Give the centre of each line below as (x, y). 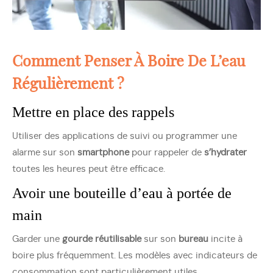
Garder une (37, 239)
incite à (225, 239)
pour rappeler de (167, 153)
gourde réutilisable (102, 239)
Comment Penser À (80, 62)
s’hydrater (225, 153)
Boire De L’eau (197, 62)
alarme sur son (45, 153)
